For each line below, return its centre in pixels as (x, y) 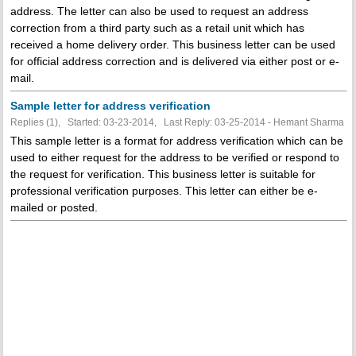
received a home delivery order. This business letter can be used (172, 45)
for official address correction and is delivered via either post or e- (174, 62)
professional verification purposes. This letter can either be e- (164, 191)
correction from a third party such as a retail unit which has (157, 28)
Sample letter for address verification (110, 106)
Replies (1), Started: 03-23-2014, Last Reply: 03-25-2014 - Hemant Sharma (177, 123)
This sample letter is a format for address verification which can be (176, 141)
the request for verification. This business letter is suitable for (163, 174)
